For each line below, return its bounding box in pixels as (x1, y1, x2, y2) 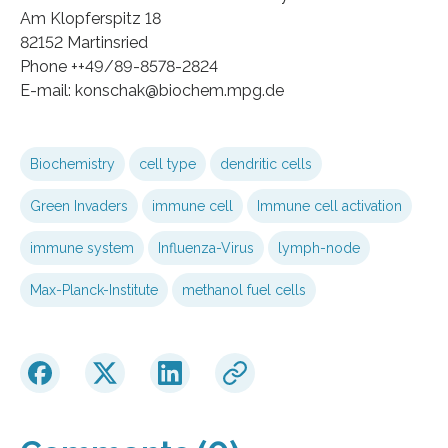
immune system (30, 239, 134, 256)
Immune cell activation (257, 197, 402, 214)
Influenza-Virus (158, 239, 254, 256)
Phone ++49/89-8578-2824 (20, 56, 218, 76)
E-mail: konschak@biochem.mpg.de (20, 80, 284, 100)
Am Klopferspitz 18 (20, 8, 161, 28)
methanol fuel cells (182, 281, 306, 298)
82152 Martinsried (20, 32, 148, 52)
